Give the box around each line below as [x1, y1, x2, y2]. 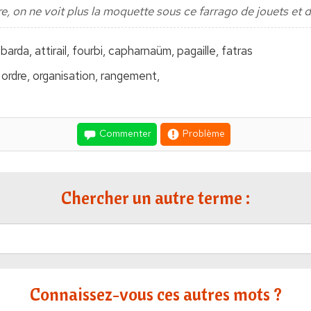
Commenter [97, 127, 151, 140]
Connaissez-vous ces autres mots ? [29, 283, 282, 305]
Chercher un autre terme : [61, 187, 250, 209]
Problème [180, 127, 225, 140]
